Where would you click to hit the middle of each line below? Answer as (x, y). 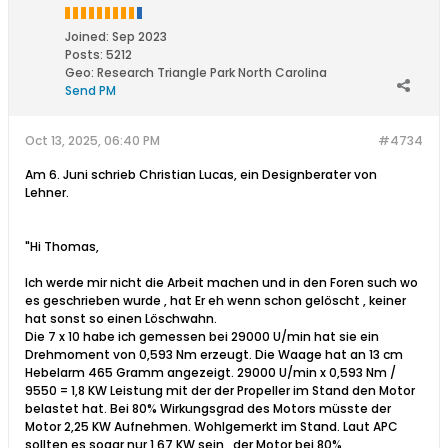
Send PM (90, 90)
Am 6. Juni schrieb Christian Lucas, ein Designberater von (201, 174)
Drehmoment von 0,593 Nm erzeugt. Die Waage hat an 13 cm (214, 354)
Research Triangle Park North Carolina (212, 72)
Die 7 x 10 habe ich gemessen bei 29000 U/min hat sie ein (202, 336)
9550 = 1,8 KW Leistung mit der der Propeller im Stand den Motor (220, 390)
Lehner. (47, 192)
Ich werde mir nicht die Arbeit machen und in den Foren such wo (221, 282)
